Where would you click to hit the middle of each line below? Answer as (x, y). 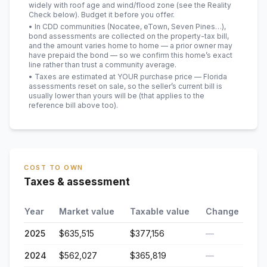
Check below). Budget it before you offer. (102, 15)
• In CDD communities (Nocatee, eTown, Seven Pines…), (127, 27)
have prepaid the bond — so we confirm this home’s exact (131, 55)
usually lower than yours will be (83, 96)
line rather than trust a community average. (103, 65)
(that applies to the (171, 96)
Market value (87, 211)
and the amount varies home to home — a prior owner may (131, 46)
